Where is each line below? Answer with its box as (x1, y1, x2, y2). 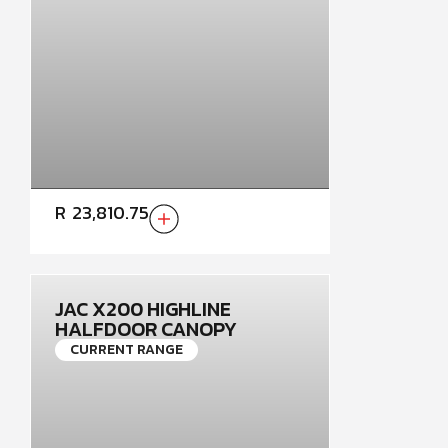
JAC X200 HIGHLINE (55, 294, 231, 324)
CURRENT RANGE (70, 339, 183, 360)
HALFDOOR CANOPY (55, 314, 237, 344)
